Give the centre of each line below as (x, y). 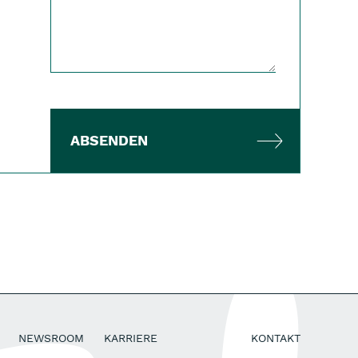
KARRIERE (130, 338)
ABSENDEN (109, 140)
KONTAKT (276, 338)
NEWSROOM (51, 338)
